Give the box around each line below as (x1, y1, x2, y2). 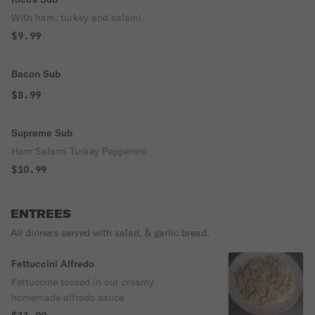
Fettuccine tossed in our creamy (11, 276, 154, 288)
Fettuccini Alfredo (11, 257, 94, 270)
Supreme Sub (11, 127, 72, 139)
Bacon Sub (11, 67, 60, 80)
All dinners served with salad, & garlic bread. (11, 226, 210, 239)
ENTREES (11, 207, 71, 221)
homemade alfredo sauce (11, 291, 124, 304)
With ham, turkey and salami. (11, 11, 144, 24)
